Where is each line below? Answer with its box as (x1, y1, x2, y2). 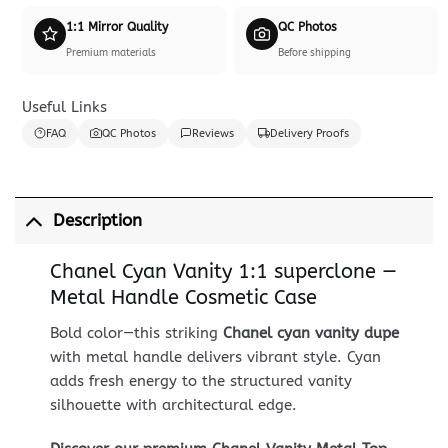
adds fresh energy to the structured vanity (49, 372, 352, 391)
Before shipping (278, 46, 351, 59)
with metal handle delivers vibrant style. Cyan (49, 348, 381, 367)
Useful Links (21, 97, 107, 116)
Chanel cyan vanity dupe (222, 324, 399, 343)
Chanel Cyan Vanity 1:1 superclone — (49, 260, 397, 284)
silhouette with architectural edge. (49, 396, 297, 415)
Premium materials (65, 46, 156, 59)
